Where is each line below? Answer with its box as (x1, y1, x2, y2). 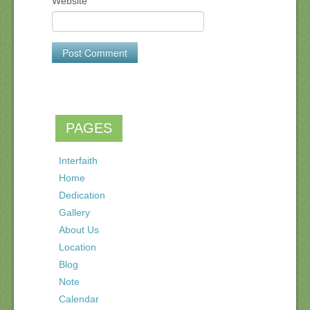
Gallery (59, 207, 90, 218)
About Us (59, 224, 99, 235)
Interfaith (59, 155, 98, 166)
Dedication (59, 190, 105, 201)
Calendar (59, 293, 99, 304)
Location (59, 241, 96, 253)
